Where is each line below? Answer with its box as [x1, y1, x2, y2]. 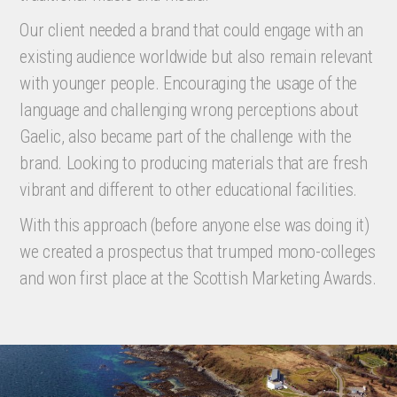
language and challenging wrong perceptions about [19, 99, 359, 121]
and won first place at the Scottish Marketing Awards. [19, 268, 377, 289]
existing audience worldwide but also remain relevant [19, 46, 373, 67]
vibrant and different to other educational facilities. [19, 179, 357, 200]
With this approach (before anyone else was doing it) [19, 214, 370, 236]
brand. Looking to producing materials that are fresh [19, 152, 368, 174]
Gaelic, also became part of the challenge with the [19, 126, 352, 147]
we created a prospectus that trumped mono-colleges [19, 241, 376, 262]
